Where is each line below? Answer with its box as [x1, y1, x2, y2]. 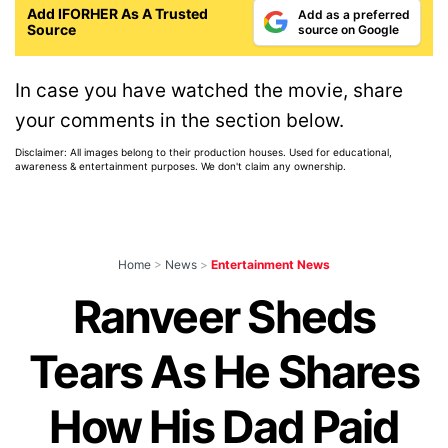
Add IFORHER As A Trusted [27, 4, 208, 22]
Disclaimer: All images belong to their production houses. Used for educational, [15, 146, 392, 159]
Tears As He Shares [29, 345, 419, 400]
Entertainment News [211, 257, 330, 273]
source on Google [298, 21, 399, 37]
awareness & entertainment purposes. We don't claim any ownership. [15, 160, 346, 173]
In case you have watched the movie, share [15, 78, 403, 102]
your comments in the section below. [15, 108, 344, 132]
